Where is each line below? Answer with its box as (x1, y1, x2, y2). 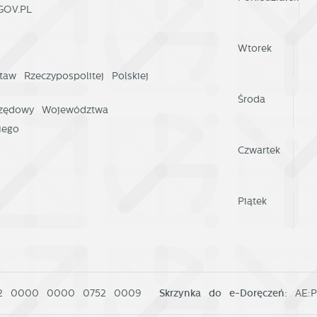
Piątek (237, 195, 267, 207)
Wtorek (237, 42, 272, 54)
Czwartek (237, 144, 280, 156)
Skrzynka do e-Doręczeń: (159, 287, 295, 299)
